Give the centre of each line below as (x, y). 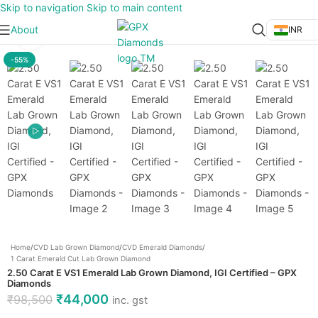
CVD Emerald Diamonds (162, 247)
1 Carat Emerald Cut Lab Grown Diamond (81, 258)
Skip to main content (135, 7)
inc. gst (130, 300)
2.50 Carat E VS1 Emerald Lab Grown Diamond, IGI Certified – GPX (152, 273)
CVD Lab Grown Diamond (76, 247)
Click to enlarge (79, 33)
